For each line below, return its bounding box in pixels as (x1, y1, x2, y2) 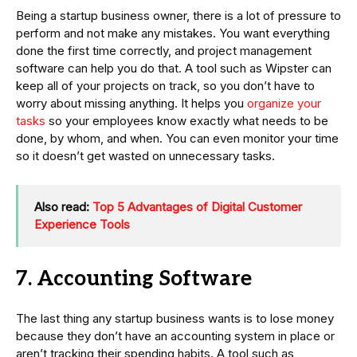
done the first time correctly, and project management (16, 43, 312, 59)
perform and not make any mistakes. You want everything (16, 25, 330, 41)
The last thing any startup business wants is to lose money (16, 311, 334, 327)
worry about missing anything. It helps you (16, 96, 247, 112)
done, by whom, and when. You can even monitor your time (16, 131, 339, 147)
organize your (247, 96, 321, 112)
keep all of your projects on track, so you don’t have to (16, 78, 315, 94)
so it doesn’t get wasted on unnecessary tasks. (16, 148, 275, 164)
